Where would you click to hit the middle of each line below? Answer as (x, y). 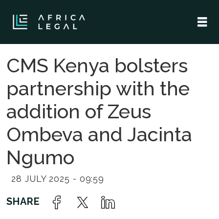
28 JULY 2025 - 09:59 (58, 178)
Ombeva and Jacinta (99, 134)
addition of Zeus (79, 111)
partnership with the (98, 88)
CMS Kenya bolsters (97, 65)
